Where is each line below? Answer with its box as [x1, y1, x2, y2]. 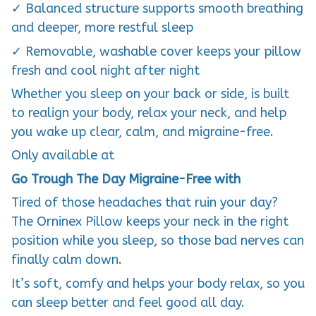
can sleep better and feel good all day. [11, 294, 245, 310]
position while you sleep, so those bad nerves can [11, 233, 304, 249]
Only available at [11, 147, 114, 164]
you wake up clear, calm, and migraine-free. [11, 123, 274, 140]
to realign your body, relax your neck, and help [11, 104, 286, 121]
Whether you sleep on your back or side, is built [11, 85, 289, 102]
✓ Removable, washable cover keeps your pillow [11, 43, 301, 59]
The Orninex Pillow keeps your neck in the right [11, 214, 288, 230]
